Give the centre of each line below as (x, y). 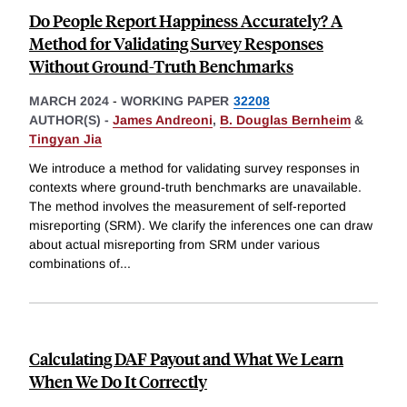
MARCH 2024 (69, 101)
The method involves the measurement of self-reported (188, 207)
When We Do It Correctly (118, 382)
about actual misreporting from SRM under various (174, 245)
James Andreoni (163, 120)
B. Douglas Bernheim (285, 120)
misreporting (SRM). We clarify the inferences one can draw (201, 226)
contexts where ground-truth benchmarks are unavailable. (195, 188)
